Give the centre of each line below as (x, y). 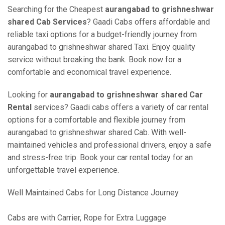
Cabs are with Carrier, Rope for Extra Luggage (87, 218)
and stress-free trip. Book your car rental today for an (100, 157)
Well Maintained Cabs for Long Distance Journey (93, 193)
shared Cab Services (47, 22)
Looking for (29, 95)
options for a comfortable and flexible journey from (96, 120)
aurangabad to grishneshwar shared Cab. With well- (97, 132)
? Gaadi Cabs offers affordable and (148, 22)
